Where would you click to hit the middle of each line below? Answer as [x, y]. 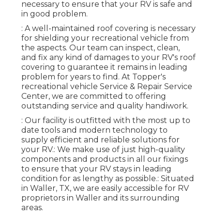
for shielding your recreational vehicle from [105, 38]
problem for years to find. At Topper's [93, 77]
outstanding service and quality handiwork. [105, 106]
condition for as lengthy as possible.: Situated [108, 179]
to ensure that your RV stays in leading [96, 169]
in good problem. [54, 14]
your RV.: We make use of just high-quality [103, 150]
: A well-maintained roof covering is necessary [108, 29]
